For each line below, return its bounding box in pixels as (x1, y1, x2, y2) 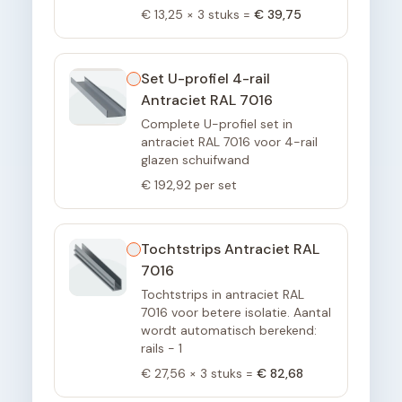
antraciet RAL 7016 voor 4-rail (141, 134, 318, 151)
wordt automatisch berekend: (141, 322, 317, 339)
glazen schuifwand (141, 152, 249, 169)
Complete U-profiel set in (141, 116, 293, 133)
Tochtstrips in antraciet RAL (141, 286, 304, 303)
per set (195, 177, 237, 194)
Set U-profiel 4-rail (141, 69, 270, 89)
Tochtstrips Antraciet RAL (141, 240, 319, 259)
